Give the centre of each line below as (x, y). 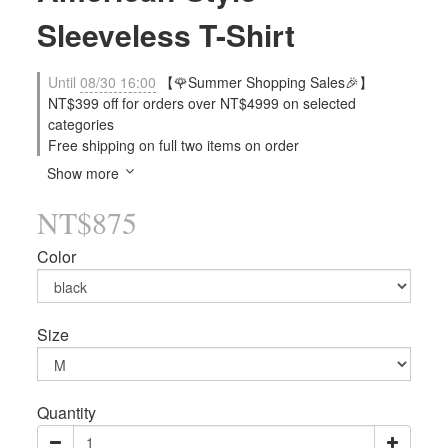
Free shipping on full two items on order (173, 145)
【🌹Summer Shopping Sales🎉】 (264, 82)
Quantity (66, 412)
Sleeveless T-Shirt (166, 34)
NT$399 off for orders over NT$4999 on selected (202, 103)
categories (81, 124)
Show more (83, 173)
